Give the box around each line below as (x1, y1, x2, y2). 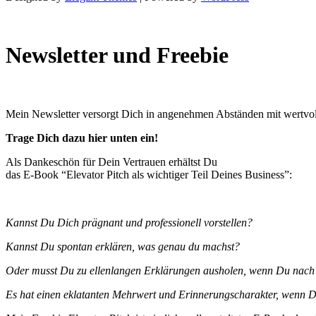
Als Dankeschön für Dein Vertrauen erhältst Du (6, 155, 217, 168)
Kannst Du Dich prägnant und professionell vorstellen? (6, 216, 253, 229)
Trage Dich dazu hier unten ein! (6, 131, 158, 144)
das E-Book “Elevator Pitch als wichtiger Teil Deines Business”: (6, 168, 292, 181)
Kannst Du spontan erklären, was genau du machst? (6, 240, 240, 253)
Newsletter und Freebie (6, 42, 229, 68)
